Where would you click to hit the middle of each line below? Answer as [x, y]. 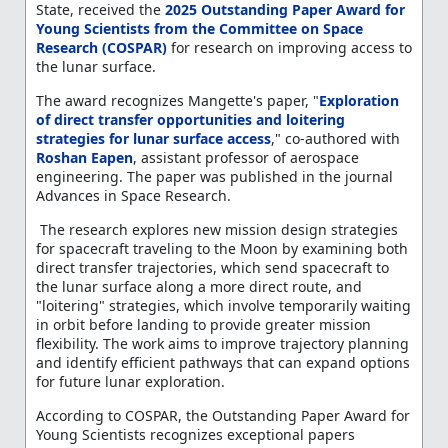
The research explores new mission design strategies [216, 229]
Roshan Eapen [84, 157]
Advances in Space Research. [133, 195]
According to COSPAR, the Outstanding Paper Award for [222, 415]
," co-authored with [335, 138]
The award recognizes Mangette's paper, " [177, 100]
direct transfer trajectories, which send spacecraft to [212, 267]
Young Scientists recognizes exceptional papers [195, 434]
